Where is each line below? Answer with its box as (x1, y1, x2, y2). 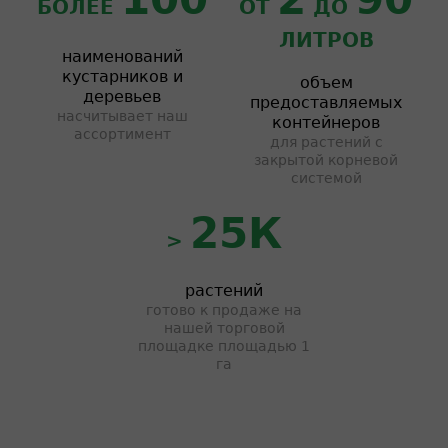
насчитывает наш (56, 108, 188, 124)
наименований (61, 47, 183, 66)
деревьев (83, 87, 161, 106)
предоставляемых (250, 93, 402, 112)
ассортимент (73, 126, 171, 142)
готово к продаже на (146, 302, 302, 318)
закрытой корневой (254, 152, 398, 168)
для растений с (269, 134, 383, 150)
